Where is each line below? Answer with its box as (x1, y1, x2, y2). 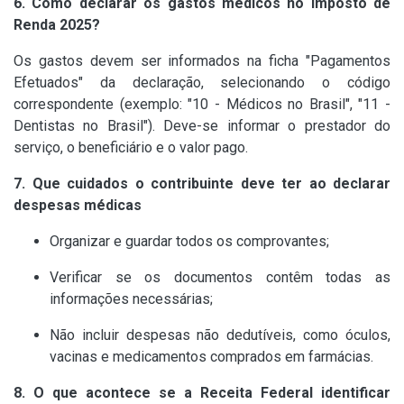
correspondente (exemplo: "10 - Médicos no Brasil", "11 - (14, 96, 390, 114)
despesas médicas (14, 197, 142, 215)
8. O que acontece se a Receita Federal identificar (14, 384, 390, 402)
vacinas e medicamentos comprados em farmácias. (50, 348, 373, 366)
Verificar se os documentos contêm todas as (50, 269, 390, 287)
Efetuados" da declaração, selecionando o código (14, 74, 390, 92)
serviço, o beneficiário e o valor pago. (14, 139, 248, 157)
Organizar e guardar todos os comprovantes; (50, 233, 329, 251)
